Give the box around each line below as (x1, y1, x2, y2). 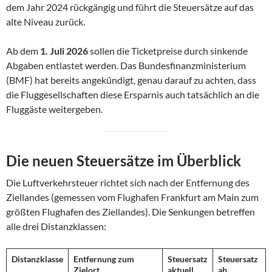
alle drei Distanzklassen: (6, 220, 106, 232)
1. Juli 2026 (40, 44, 88, 56)
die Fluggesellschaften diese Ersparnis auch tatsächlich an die (6, 88, 259, 100)
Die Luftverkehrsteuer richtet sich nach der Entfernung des (6, 176, 250, 188)
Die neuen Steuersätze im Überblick (6, 151, 241, 169)
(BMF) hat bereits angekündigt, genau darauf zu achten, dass (6, 73, 256, 86)
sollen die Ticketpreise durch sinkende (88, 44, 248, 56)
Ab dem (6, 44, 40, 56)
